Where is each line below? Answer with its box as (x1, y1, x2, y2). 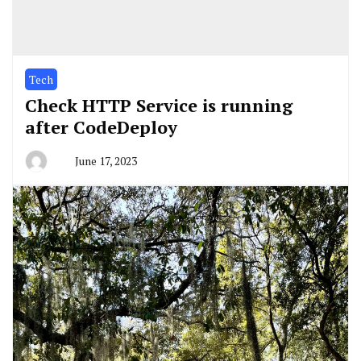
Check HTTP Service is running (25, 93, 293, 117)
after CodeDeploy (25, 114, 177, 139)
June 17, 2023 (75, 152, 137, 168)
